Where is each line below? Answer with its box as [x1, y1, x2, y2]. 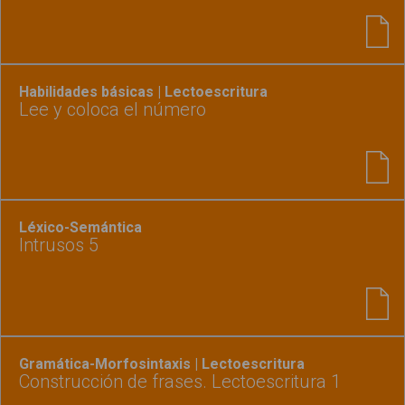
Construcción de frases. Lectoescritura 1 [19, 370, 341, 392]
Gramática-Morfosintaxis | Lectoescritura [19, 354, 305, 372]
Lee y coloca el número [19, 98, 206, 120]
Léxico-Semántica [19, 219, 142, 237]
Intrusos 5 [19, 234, 99, 257]
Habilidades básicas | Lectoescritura [19, 82, 268, 100]
